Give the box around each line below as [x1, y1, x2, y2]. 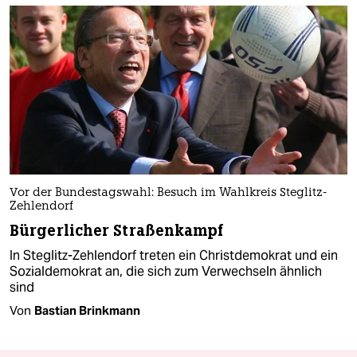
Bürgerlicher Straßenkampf [10, 220, 225, 241]
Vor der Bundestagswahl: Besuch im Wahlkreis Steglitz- [10, 186, 327, 199]
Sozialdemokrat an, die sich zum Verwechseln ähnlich [10, 262, 322, 280]
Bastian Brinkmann [34, 302, 140, 318]
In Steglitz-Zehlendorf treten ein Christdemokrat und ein [10, 246, 338, 264]
